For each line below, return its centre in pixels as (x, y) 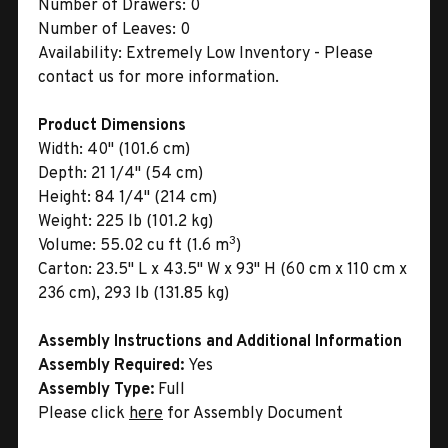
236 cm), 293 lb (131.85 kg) (133, 293)
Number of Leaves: (107, 29)
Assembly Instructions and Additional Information (220, 341)
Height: (64, 197)
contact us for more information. (158, 77)
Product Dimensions (112, 125)
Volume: (67, 245)
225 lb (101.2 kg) (152, 221)
